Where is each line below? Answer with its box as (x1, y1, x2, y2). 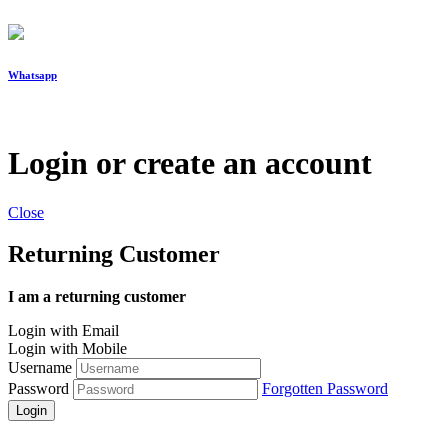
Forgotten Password (262, 380, 388, 398)
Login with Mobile (8, 340, 127, 358)
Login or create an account (8, 145, 372, 182)
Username (8, 359, 72, 377)
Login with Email (8, 322, 119, 340)
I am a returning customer (8, 288, 186, 306)
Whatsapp (8, 68, 57, 81)
